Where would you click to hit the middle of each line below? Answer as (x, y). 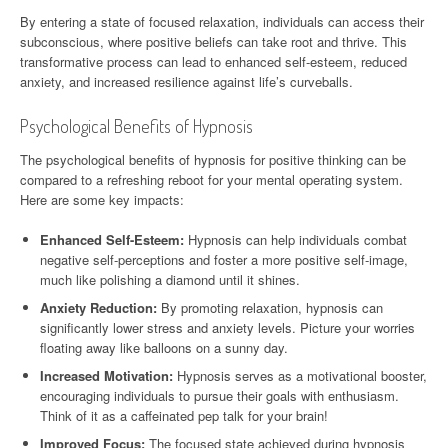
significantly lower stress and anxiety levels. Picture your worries (227, 327)
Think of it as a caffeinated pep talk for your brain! (184, 415)
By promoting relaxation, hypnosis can (270, 307)
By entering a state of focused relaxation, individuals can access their (222, 21)
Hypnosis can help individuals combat (295, 239)
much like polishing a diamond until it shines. (170, 279)
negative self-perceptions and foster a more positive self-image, (224, 259)
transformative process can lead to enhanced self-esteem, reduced (213, 61)
